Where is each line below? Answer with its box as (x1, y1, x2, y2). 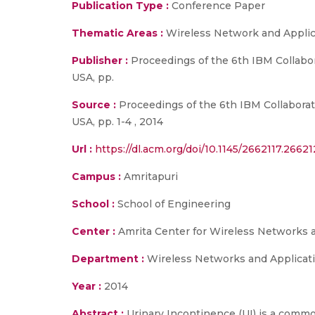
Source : (72, 98, 116, 111)
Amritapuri (121, 170, 178, 183)
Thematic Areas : (72, 27, 163, 39)
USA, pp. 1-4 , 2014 (72, 115, 163, 128)
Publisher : (72, 54, 131, 67)
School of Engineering (115, 198, 231, 210)
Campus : (72, 170, 121, 183)
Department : (72, 252, 144, 265)
